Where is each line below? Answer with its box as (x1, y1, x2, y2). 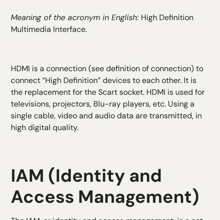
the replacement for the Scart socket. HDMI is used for (11, 87, 205, 98)
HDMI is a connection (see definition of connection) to (11, 63, 204, 74)
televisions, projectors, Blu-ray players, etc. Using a (11, 99, 195, 110)
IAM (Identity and (11, 164, 163, 188)
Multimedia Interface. (11, 24, 87, 35)
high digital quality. (11, 122, 79, 133)
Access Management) (11, 185, 200, 209)
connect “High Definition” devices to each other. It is (11, 75, 197, 86)
